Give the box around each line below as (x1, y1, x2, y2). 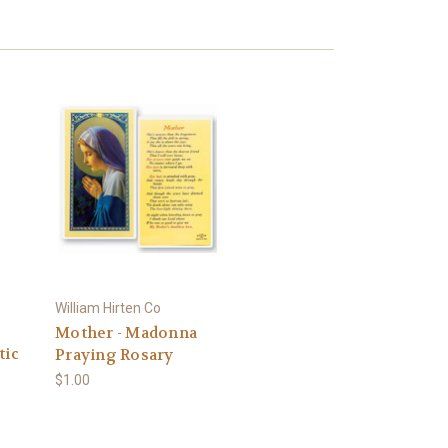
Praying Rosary (55, 344, 174, 365)
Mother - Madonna (55, 322, 197, 343)
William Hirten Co (55, 299, 161, 316)
